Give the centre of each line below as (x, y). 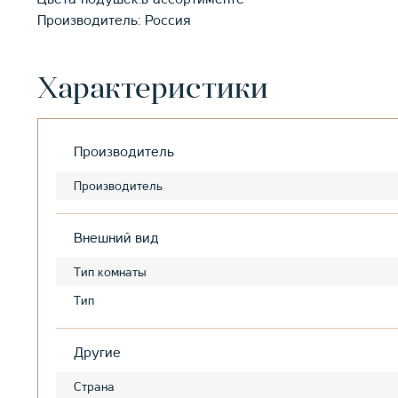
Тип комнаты (110, 272)
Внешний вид (116, 239)
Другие (97, 353)
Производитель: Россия (114, 21)
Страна (94, 387)
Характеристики (153, 90)
